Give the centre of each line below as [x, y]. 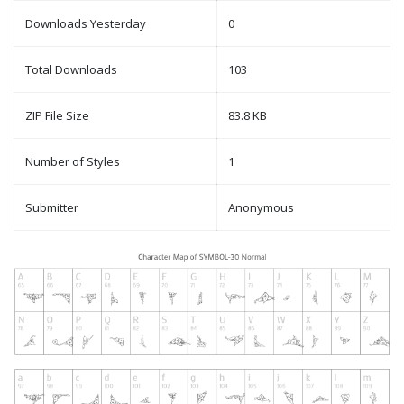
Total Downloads [71, 70]
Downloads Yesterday [86, 24]
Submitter [52, 208]
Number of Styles [73, 162]
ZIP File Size [57, 116]
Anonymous [261, 208]
